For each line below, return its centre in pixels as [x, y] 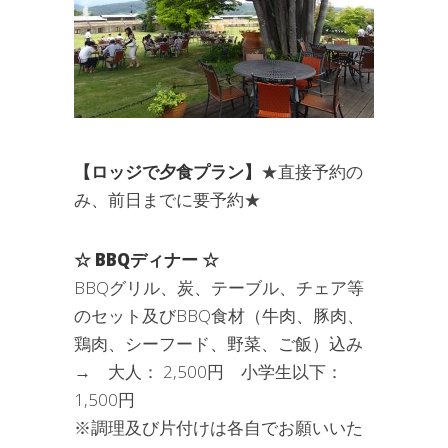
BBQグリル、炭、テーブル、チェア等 [219, 288]
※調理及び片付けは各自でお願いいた [218, 428]
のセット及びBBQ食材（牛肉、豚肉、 [219, 316]
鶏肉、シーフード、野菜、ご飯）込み [218, 344]
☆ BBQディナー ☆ [146, 260]
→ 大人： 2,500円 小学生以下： [208, 372]
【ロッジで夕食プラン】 [167, 172]
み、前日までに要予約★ [167, 200]
